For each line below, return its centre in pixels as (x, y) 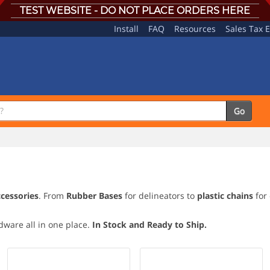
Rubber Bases (94, 195)
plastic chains (225, 195)
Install (126, 29)
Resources (195, 29)
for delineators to (160, 195)
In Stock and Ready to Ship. (149, 224)
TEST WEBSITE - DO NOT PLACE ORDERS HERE (135, 11)
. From (52, 195)
